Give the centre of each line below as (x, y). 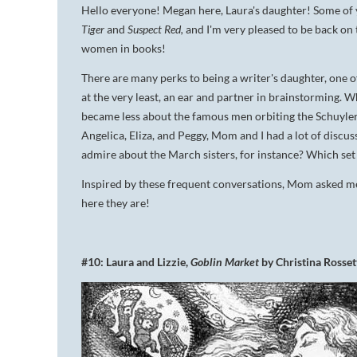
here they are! (116, 203)
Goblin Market (226, 262)
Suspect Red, (157, 29)
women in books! (124, 49)
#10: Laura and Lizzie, (136, 262)
